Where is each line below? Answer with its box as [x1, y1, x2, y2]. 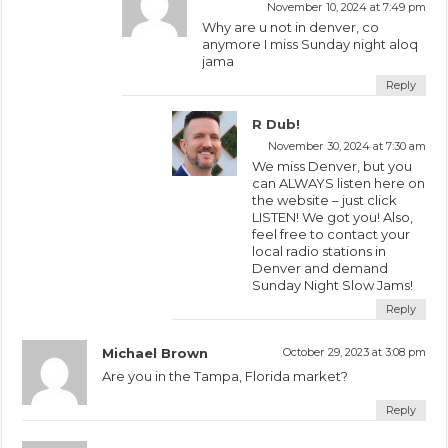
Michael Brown [102, 344, 209, 361]
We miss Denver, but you [252, 157, 413, 174]
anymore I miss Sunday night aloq [202, 35, 419, 52]
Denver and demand [252, 259, 389, 276]
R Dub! [252, 115, 301, 132]
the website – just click [252, 191, 398, 208]
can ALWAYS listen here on [252, 174, 426, 191]
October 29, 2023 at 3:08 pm [282, 344, 426, 359]
